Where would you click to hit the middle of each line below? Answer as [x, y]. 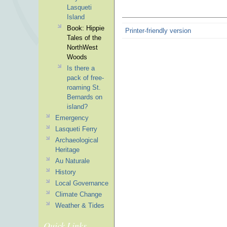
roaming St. [84, 87]
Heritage [67, 150]
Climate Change [78, 194]
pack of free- [85, 78]
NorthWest [82, 47]
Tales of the [84, 38]
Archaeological [77, 140]
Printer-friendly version [158, 31]
